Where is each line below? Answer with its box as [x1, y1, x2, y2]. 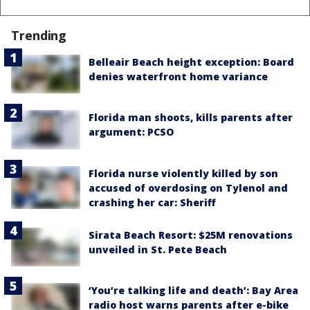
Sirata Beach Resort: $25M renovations [89, 228, 293, 241]
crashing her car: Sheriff [89, 195, 216, 209]
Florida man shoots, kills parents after [89, 111, 293, 125]
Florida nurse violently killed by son [89, 166, 278, 180]
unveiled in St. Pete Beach [89, 242, 227, 256]
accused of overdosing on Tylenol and [89, 181, 288, 194]
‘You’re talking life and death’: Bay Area [89, 283, 298, 297]
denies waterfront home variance [89, 70, 268, 84]
